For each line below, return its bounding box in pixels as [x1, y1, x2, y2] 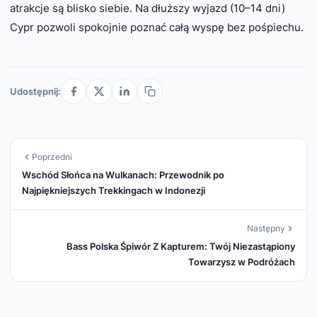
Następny [247, 223, 285, 234]
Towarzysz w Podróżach [188, 256, 295, 267]
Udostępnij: [10, 86, 61, 97]
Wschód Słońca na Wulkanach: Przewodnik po [22, 169, 224, 180]
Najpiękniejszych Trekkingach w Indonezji [22, 185, 205, 196]
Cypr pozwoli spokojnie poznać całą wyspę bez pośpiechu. [10, 21, 304, 34]
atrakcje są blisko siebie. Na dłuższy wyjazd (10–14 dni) [10, 1, 285, 15]
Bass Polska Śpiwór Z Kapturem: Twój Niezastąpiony [67, 241, 295, 252]
